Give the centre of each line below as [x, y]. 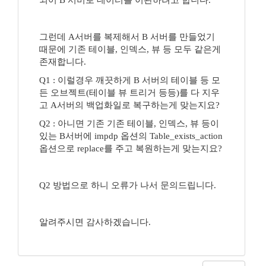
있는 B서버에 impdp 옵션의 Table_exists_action [131, 136]
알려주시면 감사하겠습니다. [95, 222]
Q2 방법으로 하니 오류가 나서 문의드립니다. [128, 185]
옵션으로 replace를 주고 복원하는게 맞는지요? [131, 148]
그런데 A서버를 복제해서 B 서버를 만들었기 [127, 37]
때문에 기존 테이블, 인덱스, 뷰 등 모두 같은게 [130, 49]
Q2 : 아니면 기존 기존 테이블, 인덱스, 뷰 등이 [129, 123]
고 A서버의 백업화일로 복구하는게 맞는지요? [129, 105]
